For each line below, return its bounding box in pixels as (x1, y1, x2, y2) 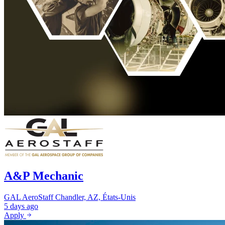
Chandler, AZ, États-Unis (55, 193, 136, 202)
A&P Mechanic (4, 169, 83, 183)
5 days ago (4, 202, 38, 211)
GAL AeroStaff (4, 193, 53, 202)
